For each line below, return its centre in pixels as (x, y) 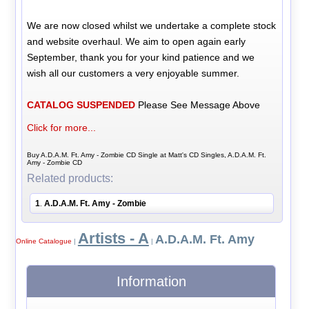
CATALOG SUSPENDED (81, 105)
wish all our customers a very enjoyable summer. (133, 73)
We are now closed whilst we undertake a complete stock (152, 26)
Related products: (70, 179)
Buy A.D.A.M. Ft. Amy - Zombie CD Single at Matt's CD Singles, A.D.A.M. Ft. (147, 155)
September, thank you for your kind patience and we (141, 58)
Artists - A (113, 238)
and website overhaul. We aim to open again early (137, 42)
